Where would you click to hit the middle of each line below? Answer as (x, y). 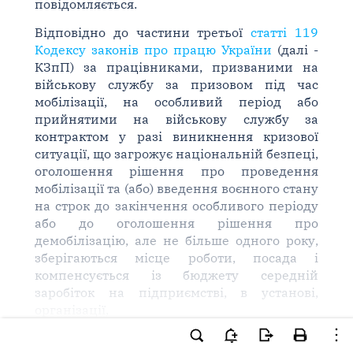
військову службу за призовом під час (176, 84)
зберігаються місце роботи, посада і (176, 258)
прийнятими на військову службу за (176, 119)
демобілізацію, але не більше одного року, (176, 240)
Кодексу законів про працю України (153, 50)
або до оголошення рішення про (176, 223)
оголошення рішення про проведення (176, 171)
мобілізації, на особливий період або (176, 102)
